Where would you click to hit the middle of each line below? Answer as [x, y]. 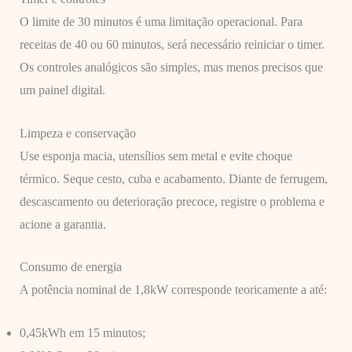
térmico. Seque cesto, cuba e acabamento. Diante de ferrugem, [173, 178]
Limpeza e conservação [77, 133]
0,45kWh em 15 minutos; [82, 332]
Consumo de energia [70, 267]
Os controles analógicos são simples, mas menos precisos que [171, 68]
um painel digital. [62, 90]
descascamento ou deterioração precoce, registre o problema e [172, 201]
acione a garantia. [62, 224]
